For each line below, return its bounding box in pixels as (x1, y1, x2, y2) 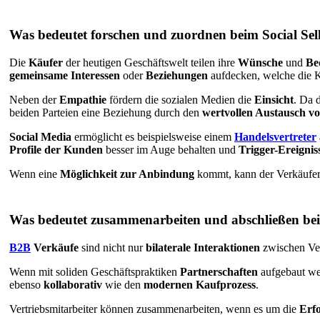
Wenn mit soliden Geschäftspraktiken (9, 266, 180, 279)
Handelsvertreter (234, 130, 316, 143)
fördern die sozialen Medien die (106, 93, 254, 106)
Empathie (59, 93, 106, 106)
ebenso (9, 279, 44, 291)
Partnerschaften (180, 266, 258, 279)
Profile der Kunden (9, 143, 103, 156)
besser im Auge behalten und (103, 143, 239, 156)
